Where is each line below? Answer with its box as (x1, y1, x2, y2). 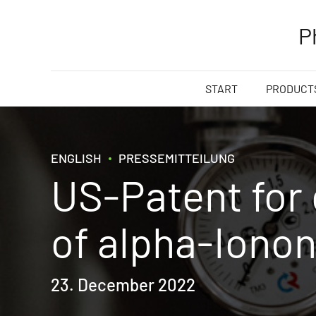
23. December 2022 (51, 274, 195, 295)
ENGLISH (51, 150, 102, 166)
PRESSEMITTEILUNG (119, 150, 235, 166)
